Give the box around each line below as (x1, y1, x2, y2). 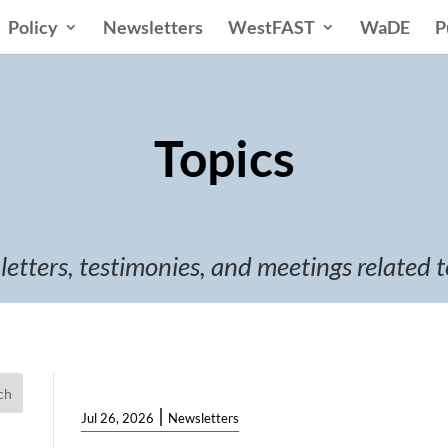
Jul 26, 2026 (81, 410, 155, 427)
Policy (8, 16, 58, 38)
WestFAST (228, 16, 315, 38)
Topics (153, 128, 295, 188)
